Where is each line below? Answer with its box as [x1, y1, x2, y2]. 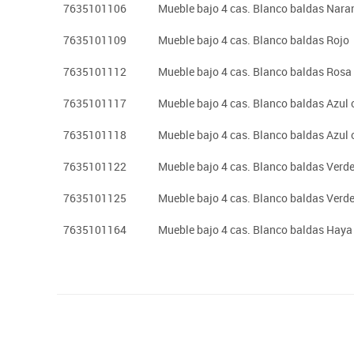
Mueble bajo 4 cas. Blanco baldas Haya [158, 222, 352, 238]
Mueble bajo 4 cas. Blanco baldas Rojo [158, 32, 349, 48]
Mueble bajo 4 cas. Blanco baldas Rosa [158, 64, 352, 80]
